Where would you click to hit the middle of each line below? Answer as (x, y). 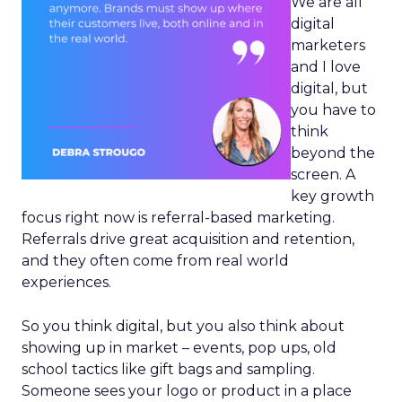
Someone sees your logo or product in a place (187, 391)
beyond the (333, 153)
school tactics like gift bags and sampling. (168, 369)
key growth (332, 196)
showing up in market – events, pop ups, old (179, 348)
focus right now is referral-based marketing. (178, 218)
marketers (328, 45)
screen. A (323, 175)
